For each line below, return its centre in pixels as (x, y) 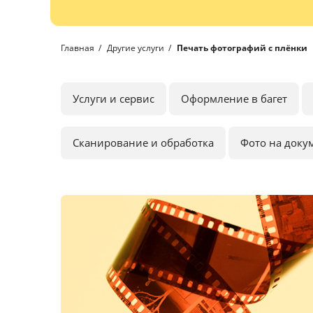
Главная (78, 48)
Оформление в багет (234, 99)
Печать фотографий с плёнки (242, 48)
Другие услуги (136, 48)
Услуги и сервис (114, 99)
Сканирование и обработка (143, 143)
